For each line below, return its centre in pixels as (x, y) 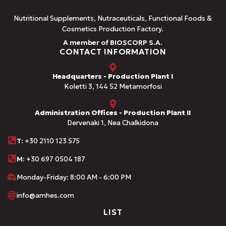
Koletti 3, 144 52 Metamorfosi (113, 86)
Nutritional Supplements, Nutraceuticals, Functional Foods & (113, 19)
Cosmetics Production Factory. (113, 29)
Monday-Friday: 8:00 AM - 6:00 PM (74, 177)
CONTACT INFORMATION (113, 51)
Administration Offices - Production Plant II (113, 112)
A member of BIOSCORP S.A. (113, 42)
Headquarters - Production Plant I (113, 76)
